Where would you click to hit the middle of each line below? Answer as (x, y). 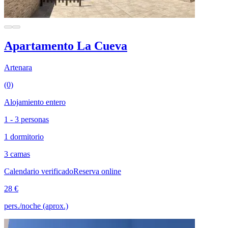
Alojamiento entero (35, 102)
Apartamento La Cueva (66, 46)
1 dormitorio (24, 136)
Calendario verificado (39, 171)
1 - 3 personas (26, 119)
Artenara (18, 67)
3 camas (17, 154)
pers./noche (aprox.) (36, 206)
